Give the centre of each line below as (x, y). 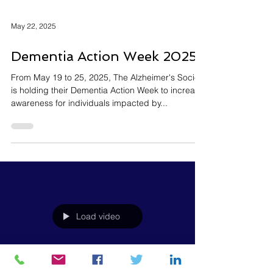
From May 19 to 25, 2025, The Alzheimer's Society (108, 94)
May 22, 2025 (34, 43)
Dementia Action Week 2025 (104, 73)
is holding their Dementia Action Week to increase (108, 107)
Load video (98, 233)
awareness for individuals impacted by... (89, 120)
